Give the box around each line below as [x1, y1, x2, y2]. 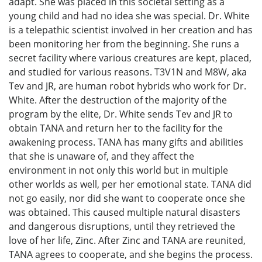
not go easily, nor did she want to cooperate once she [9, 192, 245, 205]
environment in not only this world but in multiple [9, 164, 228, 177]
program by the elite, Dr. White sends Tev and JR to [9, 108, 233, 121]
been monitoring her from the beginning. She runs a [9, 37, 239, 51]
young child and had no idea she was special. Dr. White [9, 9, 250, 23]
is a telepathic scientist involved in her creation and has [9, 23, 253, 37]
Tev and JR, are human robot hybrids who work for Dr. [9, 80, 246, 93]
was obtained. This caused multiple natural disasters [9, 206, 240, 219]
